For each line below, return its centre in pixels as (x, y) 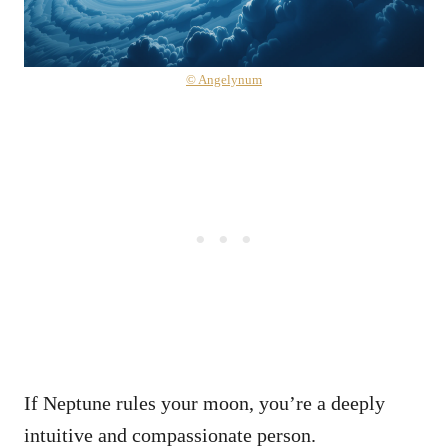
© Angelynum (224, 79)
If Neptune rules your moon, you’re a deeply (204, 402)
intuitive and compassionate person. (172, 434)
